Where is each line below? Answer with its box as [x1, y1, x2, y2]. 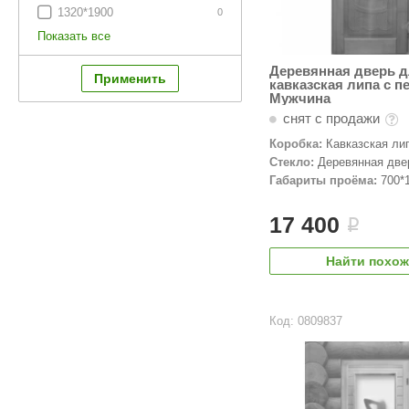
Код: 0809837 [268, 314, 342, 329]
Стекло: [268, 155, 314, 170]
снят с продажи [278, 110, 383, 127]
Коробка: [268, 137, 322, 152]
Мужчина [268, 90, 330, 107]
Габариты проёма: [268, 173, 377, 188]
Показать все [37, 29, 110, 43]
